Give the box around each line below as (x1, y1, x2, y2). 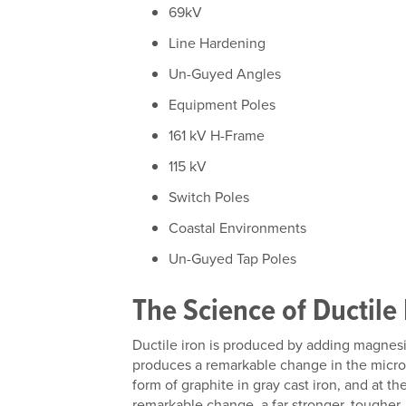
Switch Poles (169, 186, 250, 208)
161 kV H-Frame (169, 124, 266, 146)
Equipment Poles (169, 93, 276, 115)
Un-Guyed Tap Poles (169, 247, 297, 269)
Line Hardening (169, 32, 266, 53)
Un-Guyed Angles (169, 63, 282, 84)
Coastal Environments (169, 217, 307, 238)
